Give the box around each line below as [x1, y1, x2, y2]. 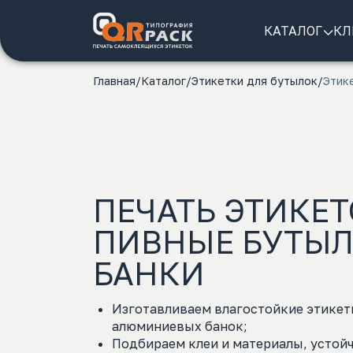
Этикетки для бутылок [191, 74, 318, 87]
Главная [93, 74, 136, 87]
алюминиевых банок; [112, 318, 247, 334]
